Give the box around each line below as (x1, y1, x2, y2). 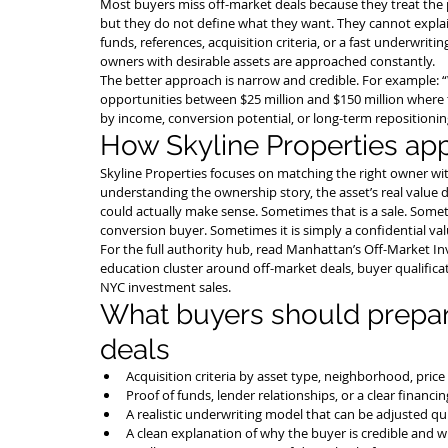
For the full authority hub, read (100, 240, 286, 258)
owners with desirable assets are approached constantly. (100, 52, 435, 70)
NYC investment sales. (100, 278, 231, 296)
